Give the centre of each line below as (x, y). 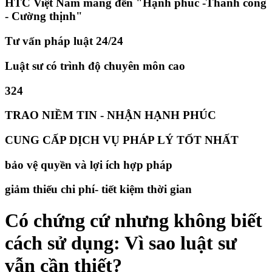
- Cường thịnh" (44, 16)
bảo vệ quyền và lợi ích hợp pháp (89, 165)
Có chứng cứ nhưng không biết (134, 220)
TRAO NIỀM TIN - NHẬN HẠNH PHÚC (110, 115)
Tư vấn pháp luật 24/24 (64, 41)
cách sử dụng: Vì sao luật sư (121, 243)
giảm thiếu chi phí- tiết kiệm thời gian (98, 189)
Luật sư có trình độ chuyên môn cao (95, 66)
